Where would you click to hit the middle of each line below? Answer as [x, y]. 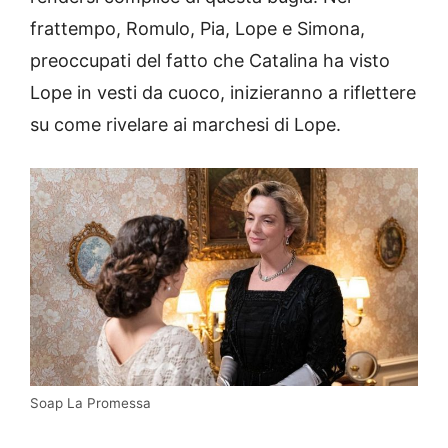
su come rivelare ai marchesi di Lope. [185, 124]
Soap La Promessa [90, 403]
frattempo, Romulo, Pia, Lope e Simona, [197, 28]
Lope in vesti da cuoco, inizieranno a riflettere [223, 92]
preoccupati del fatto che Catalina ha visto [210, 60]
